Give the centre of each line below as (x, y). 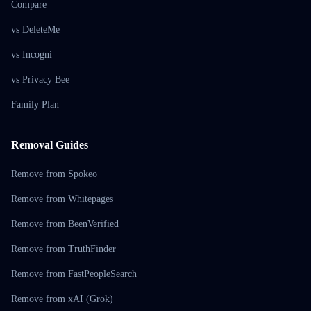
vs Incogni (32, 54)
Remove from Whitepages (62, 199)
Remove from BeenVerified (65, 224)
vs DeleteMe (35, 30)
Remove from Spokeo (54, 174)
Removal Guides (50, 145)
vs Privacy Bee (40, 79)
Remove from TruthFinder (64, 249)
